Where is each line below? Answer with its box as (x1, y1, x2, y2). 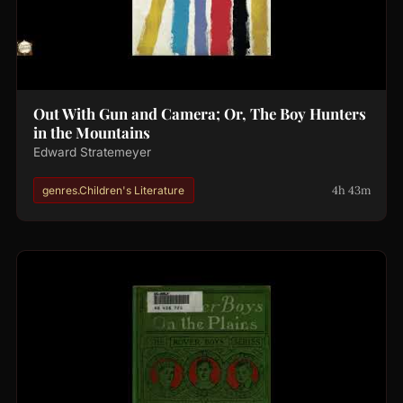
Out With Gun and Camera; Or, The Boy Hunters (32, 103, 366, 124)
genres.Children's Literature (42, 183, 185, 197)
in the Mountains (32, 122, 150, 143)
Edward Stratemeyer (32, 145, 151, 160)
